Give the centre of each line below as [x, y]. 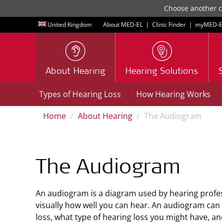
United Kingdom [70, 25]
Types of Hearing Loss [80, 94]
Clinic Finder [169, 25]
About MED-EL [123, 25]
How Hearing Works [173, 94]
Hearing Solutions [162, 72]
